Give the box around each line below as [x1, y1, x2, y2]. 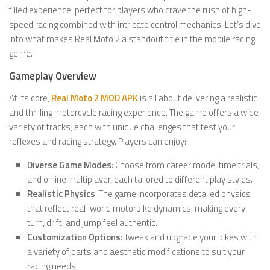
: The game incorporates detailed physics [95, 187, 251, 201]
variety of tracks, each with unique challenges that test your [9, 120, 235, 134]
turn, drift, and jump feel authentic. [27, 216, 157, 230]
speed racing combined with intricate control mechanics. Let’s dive [9, 17, 261, 31]
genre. [9, 46, 33, 60]
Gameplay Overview [9, 68, 96, 84]
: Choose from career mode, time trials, [111, 158, 259, 172]
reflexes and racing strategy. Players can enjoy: [9, 134, 186, 148]
